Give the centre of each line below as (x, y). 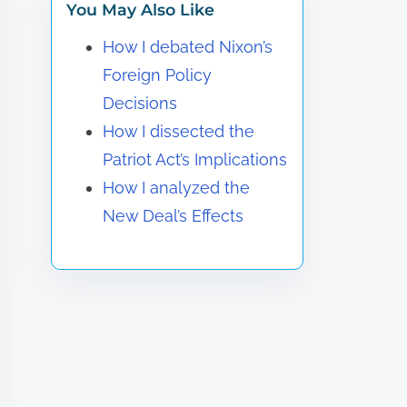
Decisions (140, 104)
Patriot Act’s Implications (195, 160)
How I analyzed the (177, 188)
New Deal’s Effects (174, 216)
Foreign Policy (158, 75)
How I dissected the (179, 132)
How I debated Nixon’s (188, 47)
